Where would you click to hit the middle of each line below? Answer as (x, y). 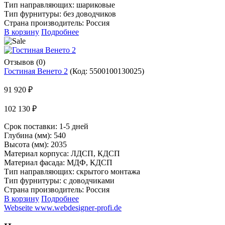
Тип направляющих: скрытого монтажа (72, 171)
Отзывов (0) (25, 62)
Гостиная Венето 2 (36, 71)
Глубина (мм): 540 (35, 135)
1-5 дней (74, 126)
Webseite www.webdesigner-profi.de (63, 207)
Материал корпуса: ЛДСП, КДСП (62, 153)
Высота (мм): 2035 (35, 144)
